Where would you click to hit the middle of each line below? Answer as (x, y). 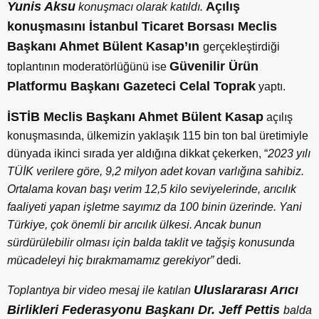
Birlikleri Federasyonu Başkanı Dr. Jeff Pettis (145, 309)
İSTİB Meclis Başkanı (71, 116)
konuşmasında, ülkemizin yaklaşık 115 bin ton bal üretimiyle (158, 135)
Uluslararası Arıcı (246, 289)
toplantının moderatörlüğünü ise (88, 66)
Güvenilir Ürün (214, 66)
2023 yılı (289, 153)
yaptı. (271, 86)
